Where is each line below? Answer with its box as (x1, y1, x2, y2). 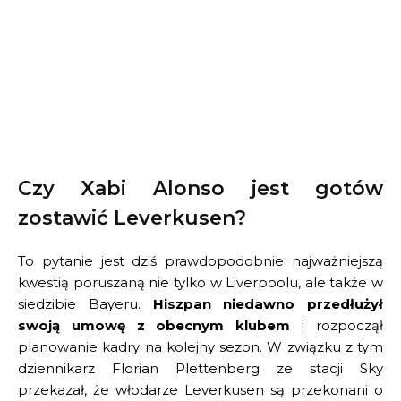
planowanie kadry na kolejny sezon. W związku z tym (18, 337, 383, 355)
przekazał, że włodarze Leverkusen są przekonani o (18, 380, 383, 398)
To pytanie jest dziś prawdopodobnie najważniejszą (18, 252, 383, 269)
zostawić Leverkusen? (18, 205, 246, 230)
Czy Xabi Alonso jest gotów (18, 175, 383, 200)
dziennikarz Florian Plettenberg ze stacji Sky (18, 359, 383, 377)
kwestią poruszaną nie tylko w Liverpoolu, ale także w (18, 273, 383, 291)
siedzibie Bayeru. (18, 294, 153, 312)
